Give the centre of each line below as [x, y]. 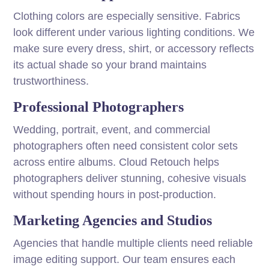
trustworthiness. [51, 81]
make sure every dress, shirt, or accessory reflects [134, 49]
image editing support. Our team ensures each [125, 260]
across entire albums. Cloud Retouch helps [116, 162]
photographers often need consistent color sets [126, 146]
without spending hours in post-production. [115, 195]
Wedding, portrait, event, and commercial [112, 130]
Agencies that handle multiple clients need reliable [133, 243]
